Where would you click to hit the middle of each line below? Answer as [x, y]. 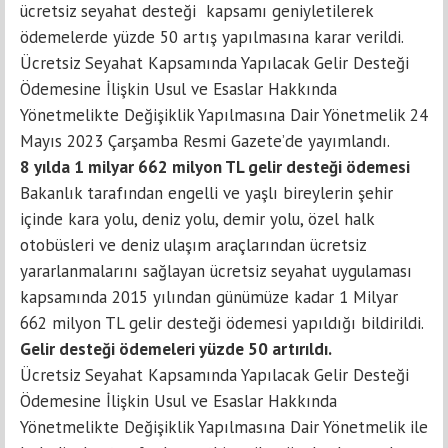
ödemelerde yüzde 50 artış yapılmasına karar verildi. [214, 37]
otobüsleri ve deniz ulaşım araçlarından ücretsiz [193, 245]
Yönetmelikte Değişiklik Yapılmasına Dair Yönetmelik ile [224, 427]
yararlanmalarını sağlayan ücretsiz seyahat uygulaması [216, 271]
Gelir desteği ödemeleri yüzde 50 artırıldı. [176, 349]
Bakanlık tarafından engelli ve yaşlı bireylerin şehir [206, 193]
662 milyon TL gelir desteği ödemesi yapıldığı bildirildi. [224, 323]
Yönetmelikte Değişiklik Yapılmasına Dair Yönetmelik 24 [224, 115]
